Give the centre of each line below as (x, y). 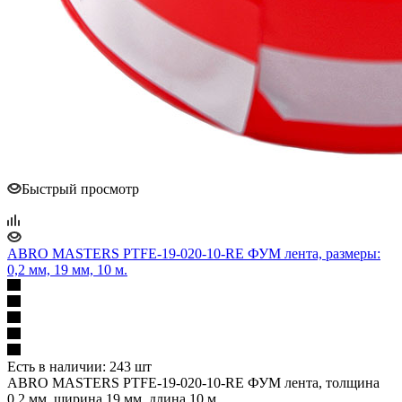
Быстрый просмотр (80, 188)
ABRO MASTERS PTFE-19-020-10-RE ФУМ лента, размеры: (194, 253)
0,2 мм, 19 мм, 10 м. (67, 269)
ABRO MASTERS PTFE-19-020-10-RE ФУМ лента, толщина (193, 382)
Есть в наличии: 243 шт (79, 366)
